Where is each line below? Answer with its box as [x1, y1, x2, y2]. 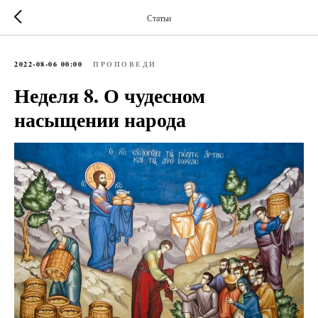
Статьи [147, 11, 171, 23]
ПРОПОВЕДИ [93, 59, 157, 69]
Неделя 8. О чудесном [14, 81, 205, 110]
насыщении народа [14, 105, 186, 134]
